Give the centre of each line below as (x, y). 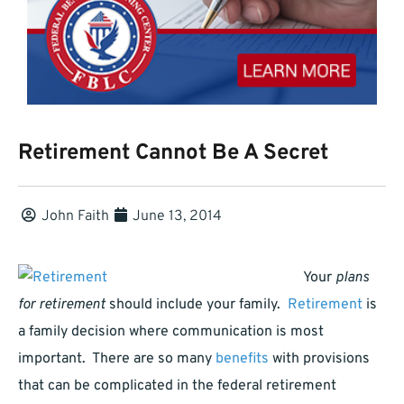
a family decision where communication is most (171, 332)
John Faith (75, 217)
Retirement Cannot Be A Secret (173, 154)
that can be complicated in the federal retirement (177, 386)
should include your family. (197, 305)
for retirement (62, 305)
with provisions (319, 359)
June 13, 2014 (177, 217)
